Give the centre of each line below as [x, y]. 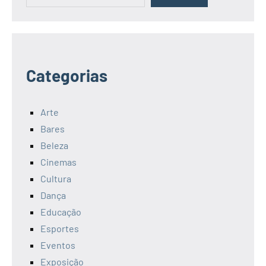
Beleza [54, 145]
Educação [61, 211]
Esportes [60, 228]
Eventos [58, 245]
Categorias [67, 75]
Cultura [56, 178]
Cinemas [58, 161]
